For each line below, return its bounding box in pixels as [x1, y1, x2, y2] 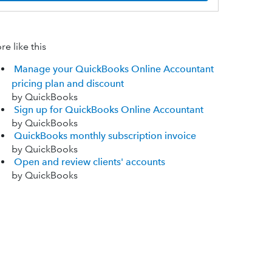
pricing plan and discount [11, 78, 124, 90]
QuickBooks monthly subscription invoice [13, 130, 196, 142]
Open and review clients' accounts [13, 156, 165, 168]
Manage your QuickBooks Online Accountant [13, 63, 214, 75]
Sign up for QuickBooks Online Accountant [13, 104, 203, 116]
